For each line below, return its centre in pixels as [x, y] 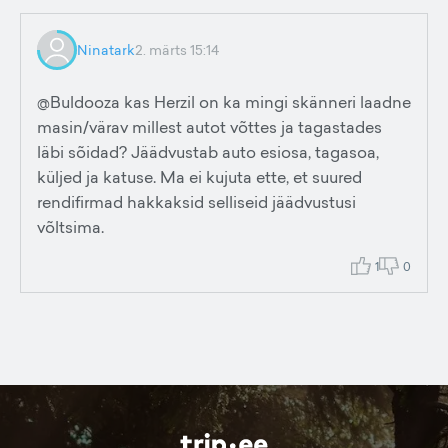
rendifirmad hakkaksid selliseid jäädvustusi [196, 202]
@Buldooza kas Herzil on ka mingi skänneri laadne [224, 102]
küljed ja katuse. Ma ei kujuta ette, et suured [199, 177]
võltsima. [70, 227]
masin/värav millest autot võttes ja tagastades [209, 127]
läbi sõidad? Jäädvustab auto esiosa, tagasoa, [208, 152]
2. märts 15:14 [177, 49]
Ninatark [106, 49]
